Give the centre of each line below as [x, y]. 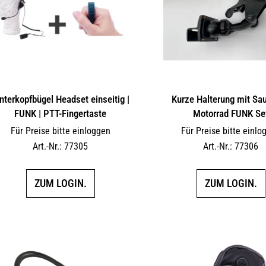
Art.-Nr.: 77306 [231, 146]
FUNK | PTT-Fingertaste [61, 113]
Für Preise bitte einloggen [60, 131]
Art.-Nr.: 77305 [61, 146]
